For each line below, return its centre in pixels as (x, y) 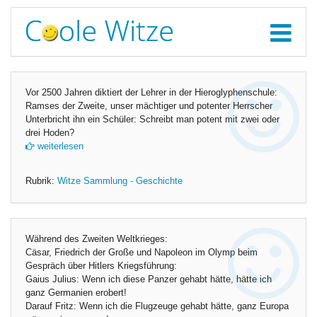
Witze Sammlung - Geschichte (120, 181)
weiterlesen (59, 146)
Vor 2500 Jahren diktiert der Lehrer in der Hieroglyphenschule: (151, 93)
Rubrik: (41, 181)
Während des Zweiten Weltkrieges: (97, 239)
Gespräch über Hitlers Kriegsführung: (101, 266)
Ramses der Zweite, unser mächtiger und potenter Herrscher (149, 106)
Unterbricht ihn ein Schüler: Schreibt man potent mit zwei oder (152, 120)
